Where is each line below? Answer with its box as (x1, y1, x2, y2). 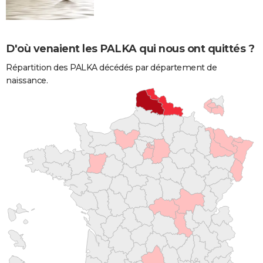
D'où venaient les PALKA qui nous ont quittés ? (6, 42, 254, 55)
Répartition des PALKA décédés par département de (6, 62, 217, 73)
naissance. (6, 75, 48, 86)
